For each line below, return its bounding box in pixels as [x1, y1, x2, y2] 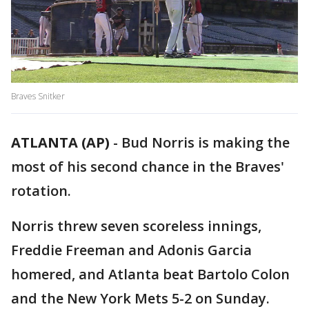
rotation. [11, 181, 71, 201]
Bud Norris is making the [121, 133, 290, 152]
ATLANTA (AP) [11, 133, 110, 152]
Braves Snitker [11, 90, 65, 103]
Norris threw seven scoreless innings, [11, 217, 261, 236]
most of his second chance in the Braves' [11, 157, 284, 177]
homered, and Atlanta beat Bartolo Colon [11, 265, 290, 284]
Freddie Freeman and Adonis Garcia [11, 241, 252, 260]
